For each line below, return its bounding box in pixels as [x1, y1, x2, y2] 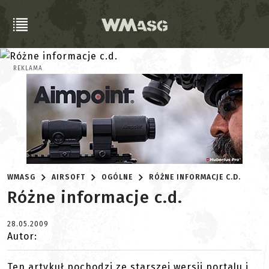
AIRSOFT [52, 173, 86, 182]
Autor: [7, 231, 37, 243]
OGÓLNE [101, 173, 133, 182]
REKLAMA [13, 65, 43, 73]
